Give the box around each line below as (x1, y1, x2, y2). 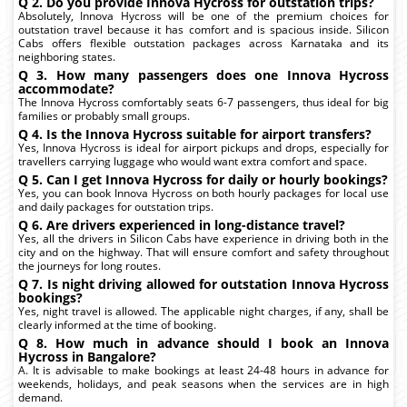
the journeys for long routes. (18, 257, 161, 273)
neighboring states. (18, 48, 115, 65)
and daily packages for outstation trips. (18, 198, 213, 214)
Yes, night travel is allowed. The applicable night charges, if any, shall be (18, 303, 389, 319)
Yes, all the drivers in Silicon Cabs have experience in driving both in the (18, 230, 389, 246)
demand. (18, 389, 63, 405)
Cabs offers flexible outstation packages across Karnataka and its (18, 35, 389, 51)
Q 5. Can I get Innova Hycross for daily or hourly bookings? (18, 170, 388, 188)
